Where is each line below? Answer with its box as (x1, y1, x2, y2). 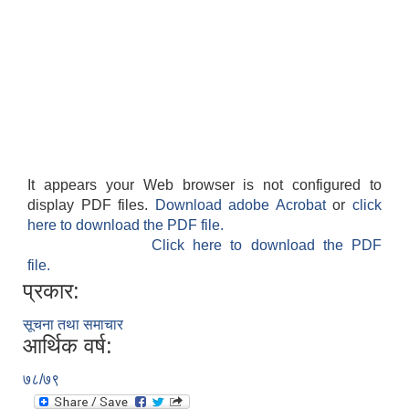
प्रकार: (23, 278, 79, 304)
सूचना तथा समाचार (23, 317, 123, 333)
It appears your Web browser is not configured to (27, 177, 382, 194)
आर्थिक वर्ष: (23, 333, 112, 359)
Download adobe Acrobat (154, 197, 333, 214)
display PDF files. (27, 197, 155, 214)
